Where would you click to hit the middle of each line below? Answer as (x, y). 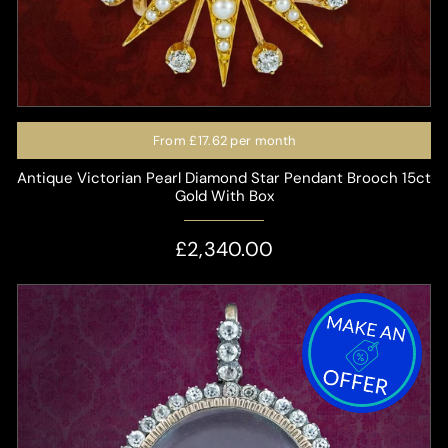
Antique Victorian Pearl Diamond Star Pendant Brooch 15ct (224, 177)
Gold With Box (224, 195)
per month (261, 140)
